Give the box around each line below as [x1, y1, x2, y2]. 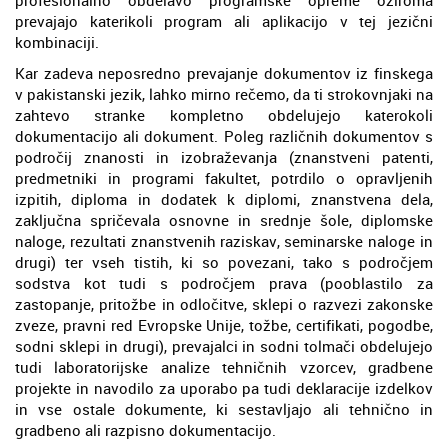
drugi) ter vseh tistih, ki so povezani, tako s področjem [15, 251, 433, 272]
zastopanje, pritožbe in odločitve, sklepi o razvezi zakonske [15, 293, 433, 314]
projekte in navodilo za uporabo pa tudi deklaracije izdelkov [15, 377, 433, 398]
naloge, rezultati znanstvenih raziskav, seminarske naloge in [15, 230, 433, 251]
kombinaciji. [15, 31, 99, 52]
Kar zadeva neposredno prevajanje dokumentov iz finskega [15, 62, 433, 83]
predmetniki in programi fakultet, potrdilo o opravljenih [15, 167, 433, 188]
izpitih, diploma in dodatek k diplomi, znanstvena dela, [15, 188, 433, 209]
